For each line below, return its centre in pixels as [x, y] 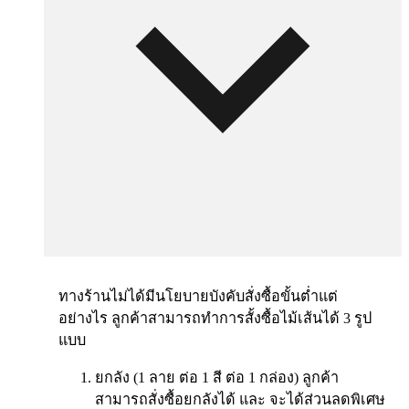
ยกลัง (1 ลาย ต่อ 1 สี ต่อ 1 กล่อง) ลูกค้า [217, 378]
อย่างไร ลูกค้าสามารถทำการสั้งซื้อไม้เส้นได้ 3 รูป [215, 319]
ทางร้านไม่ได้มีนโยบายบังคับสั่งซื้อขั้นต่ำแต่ [199, 297]
